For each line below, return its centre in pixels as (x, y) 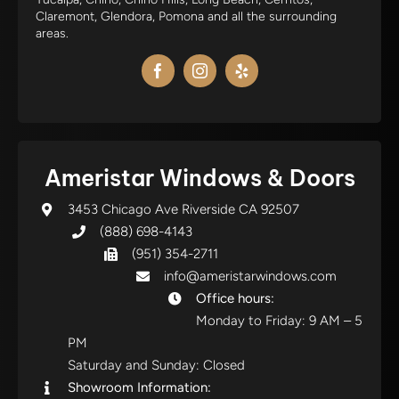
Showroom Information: (139, 387)
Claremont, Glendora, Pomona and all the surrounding (186, 16)
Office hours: (235, 298)
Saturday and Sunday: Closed (156, 365)
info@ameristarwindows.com (250, 276)
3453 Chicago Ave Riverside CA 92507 (183, 209)
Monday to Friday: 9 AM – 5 (279, 321)
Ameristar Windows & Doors (199, 178)
